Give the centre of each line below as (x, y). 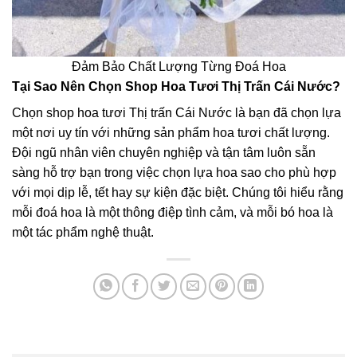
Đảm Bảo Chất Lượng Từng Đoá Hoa (178, 66)
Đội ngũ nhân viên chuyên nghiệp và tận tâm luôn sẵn (164, 152)
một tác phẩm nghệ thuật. (83, 232)
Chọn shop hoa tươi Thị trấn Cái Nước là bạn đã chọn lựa (177, 112)
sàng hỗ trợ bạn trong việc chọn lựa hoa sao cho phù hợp (174, 172)
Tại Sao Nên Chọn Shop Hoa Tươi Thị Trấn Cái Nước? (176, 86)
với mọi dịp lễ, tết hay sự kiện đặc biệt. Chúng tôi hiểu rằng (178, 192)
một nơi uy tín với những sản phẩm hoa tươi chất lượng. (171, 132)
